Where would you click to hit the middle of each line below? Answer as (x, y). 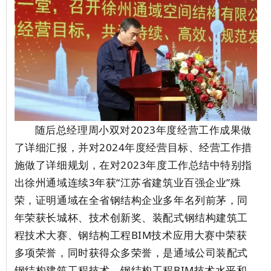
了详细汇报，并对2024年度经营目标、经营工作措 (133, 148)
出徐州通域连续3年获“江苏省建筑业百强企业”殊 (128, 183)
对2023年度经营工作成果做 (186, 130)
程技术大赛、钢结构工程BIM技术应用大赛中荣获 (131, 235)
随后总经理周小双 (77, 130)
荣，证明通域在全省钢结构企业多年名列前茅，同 (131, 200)
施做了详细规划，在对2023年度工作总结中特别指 (133, 165)
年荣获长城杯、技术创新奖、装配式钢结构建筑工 (131, 218)
